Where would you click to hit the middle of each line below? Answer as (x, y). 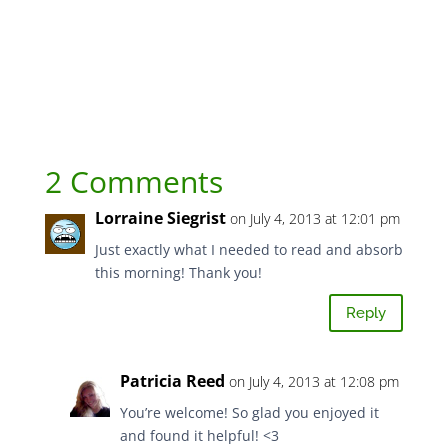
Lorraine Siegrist (160, 218)
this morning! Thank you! (178, 273)
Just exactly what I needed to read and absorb (248, 250)
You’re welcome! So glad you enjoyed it (249, 413)
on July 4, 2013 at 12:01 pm (314, 219)
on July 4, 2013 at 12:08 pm (313, 382)
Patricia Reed (172, 381)
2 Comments (133, 182)
